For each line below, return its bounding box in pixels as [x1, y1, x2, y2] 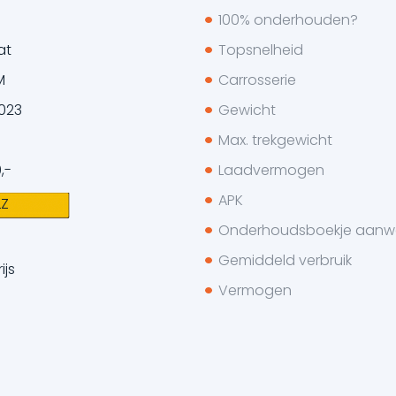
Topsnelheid [217, 39, 303, 60]
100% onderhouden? [217, 9, 358, 30]
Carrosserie [217, 69, 296, 90]
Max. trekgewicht [217, 129, 332, 150]
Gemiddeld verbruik [217, 249, 352, 270]
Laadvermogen [217, 159, 324, 180]
